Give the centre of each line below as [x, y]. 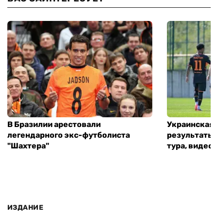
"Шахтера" [28, 146]
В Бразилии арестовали [54, 125]
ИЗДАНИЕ [25, 207]
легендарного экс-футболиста [69, 135]
